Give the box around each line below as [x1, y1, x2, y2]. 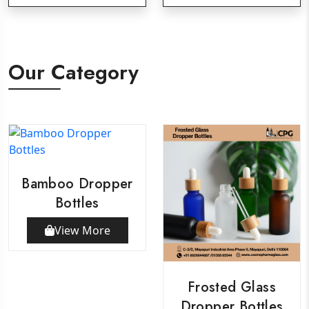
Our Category [8, 57, 139, 87]
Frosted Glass [187, 277, 277, 297]
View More [54, 222, 110, 238]
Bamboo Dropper [21, 173, 133, 194]
